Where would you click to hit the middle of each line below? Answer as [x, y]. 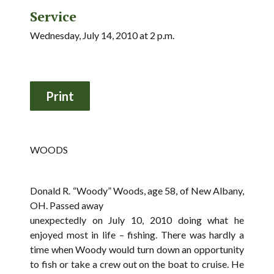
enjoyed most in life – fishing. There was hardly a [137, 235]
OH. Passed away [67, 205]
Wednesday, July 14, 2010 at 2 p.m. [102, 35]
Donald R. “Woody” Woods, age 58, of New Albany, [137, 191]
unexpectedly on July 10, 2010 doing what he [137, 220]
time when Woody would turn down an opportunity [137, 249]
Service [53, 16]
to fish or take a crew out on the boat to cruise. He [137, 264]
